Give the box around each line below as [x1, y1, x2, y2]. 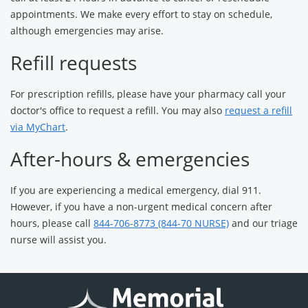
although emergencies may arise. [10, 24, 164, 37]
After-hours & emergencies [10, 146, 250, 172]
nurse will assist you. [10, 233, 107, 246]
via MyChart [10, 120, 65, 133]
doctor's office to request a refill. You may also [10, 104, 225, 117]
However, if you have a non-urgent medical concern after [10, 200, 272, 213]
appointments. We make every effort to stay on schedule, [10, 8, 272, 21]
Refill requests [10, 49, 137, 76]
